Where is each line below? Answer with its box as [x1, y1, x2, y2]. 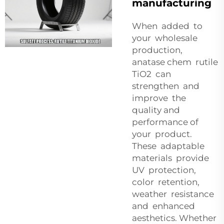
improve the [132, 92, 188, 103]
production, [132, 44, 184, 55]
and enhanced [132, 200, 197, 211]
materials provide [132, 152, 211, 163]
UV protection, [132, 164, 198, 175]
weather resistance [132, 188, 214, 199]
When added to [132, 20, 204, 31]
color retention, [132, 176, 199, 187]
